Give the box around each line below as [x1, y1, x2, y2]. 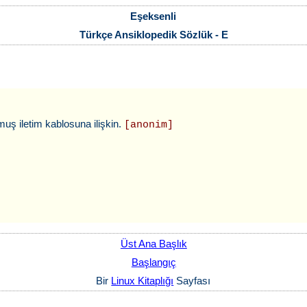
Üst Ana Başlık [120, 238, 187, 249]
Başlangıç [131, 256, 176, 268]
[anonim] [124, 119, 174, 131]
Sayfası [173, 275, 211, 286]
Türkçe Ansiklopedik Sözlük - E [79, 29, 228, 40]
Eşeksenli [130, 10, 177, 22]
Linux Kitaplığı [111, 275, 174, 286]
